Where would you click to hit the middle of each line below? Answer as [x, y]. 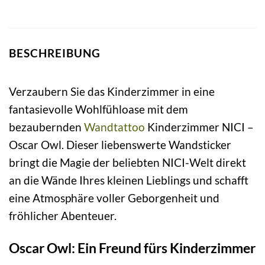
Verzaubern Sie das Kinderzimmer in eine [112, 91]
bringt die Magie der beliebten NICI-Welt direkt [127, 162]
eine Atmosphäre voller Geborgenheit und [114, 198]
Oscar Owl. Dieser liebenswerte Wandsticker [120, 144]
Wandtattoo [114, 127]
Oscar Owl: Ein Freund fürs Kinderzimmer [132, 248]
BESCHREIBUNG [55, 53]
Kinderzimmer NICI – [199, 127]
